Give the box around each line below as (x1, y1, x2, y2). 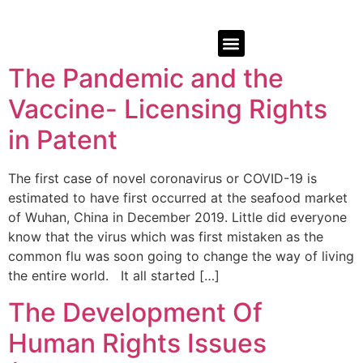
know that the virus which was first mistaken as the (8, 228, 323, 246)
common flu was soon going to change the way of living (8, 248, 354, 265)
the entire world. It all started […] (8, 267, 220, 284)
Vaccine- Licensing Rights (8, 93, 327, 126)
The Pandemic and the (8, 62, 284, 95)
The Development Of (8, 296, 263, 328)
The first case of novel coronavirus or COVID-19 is (8, 170, 317, 187)
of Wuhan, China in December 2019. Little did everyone (8, 209, 347, 226)
